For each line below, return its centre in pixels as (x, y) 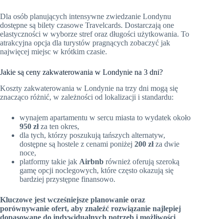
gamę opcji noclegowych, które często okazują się (97, 170)
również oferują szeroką (142, 161)
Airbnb (91, 161)
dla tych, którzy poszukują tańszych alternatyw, (92, 135)
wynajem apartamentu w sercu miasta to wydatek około (105, 117)
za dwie (166, 144)
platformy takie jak (49, 161)
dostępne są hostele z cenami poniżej (77, 144)
